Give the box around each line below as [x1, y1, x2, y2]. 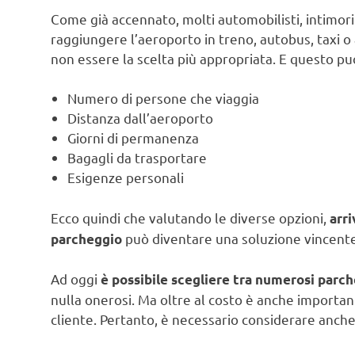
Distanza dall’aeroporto [67, 109, 214, 127]
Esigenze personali [67, 169, 185, 186]
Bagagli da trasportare [67, 149, 208, 166]
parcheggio [51, 230, 122, 247]
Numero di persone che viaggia [67, 90, 260, 107]
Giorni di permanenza [67, 129, 200, 147]
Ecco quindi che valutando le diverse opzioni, [51, 208, 330, 226]
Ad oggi [51, 270, 101, 288]
